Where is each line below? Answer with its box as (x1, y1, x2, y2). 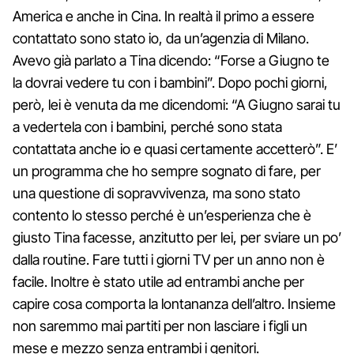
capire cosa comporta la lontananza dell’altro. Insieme (13, 295, 336, 312)
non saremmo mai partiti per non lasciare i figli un (13, 317, 307, 334)
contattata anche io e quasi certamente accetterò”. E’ (13, 140, 337, 157)
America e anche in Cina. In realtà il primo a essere (13, 7, 314, 24)
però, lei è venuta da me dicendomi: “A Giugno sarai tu (13, 96, 341, 113)
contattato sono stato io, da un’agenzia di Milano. (13, 29, 309, 47)
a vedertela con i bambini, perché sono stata (13, 118, 282, 135)
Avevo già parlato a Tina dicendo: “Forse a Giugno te (13, 51, 330, 69)
